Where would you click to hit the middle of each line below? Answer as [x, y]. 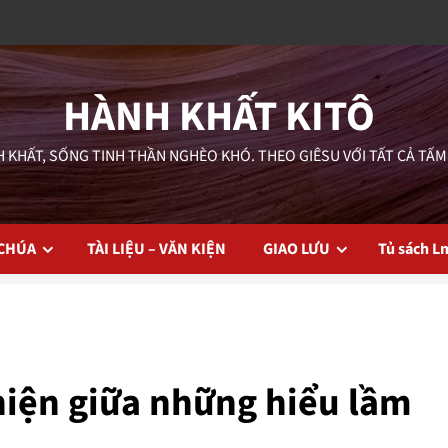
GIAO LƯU [296, 249]
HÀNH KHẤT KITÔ [219, 117]
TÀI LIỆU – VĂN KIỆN [161, 249]
